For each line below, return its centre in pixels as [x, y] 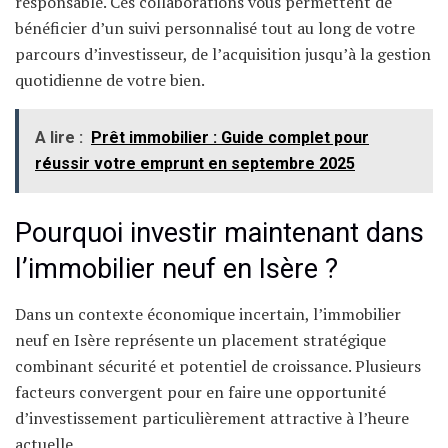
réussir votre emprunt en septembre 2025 [195, 163]
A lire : [59, 137]
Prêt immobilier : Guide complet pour [230, 137]
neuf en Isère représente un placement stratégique [200, 339]
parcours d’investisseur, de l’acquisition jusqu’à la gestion [223, 53]
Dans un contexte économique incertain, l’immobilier [208, 313]
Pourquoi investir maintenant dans [219, 233]
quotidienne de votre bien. [110, 79]
